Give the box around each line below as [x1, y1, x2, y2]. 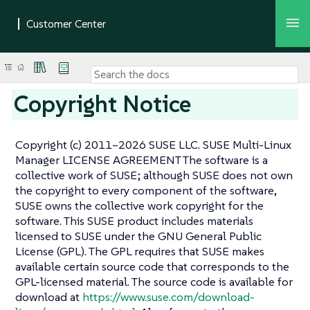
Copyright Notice [14, 89, 192, 119]
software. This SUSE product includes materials [15, 213, 253, 228]
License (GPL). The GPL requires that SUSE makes [15, 244, 264, 259]
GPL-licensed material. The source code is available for [15, 274, 293, 289]
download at [15, 289, 82, 304]
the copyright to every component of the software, [15, 183, 277, 198]
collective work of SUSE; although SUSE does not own [15, 167, 293, 183]
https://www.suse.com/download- [82, 289, 255, 304]
